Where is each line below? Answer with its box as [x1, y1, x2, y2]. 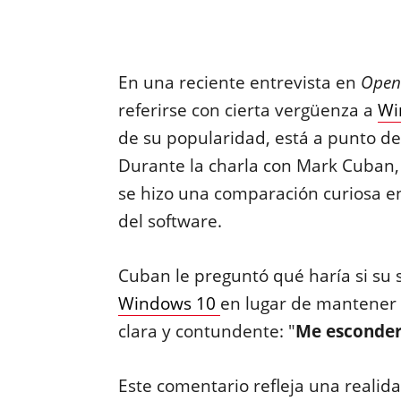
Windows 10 [117, 292, 220, 315]
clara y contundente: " [117, 320, 295, 343]
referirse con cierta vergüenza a [117, 98, 378, 122]
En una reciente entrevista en [117, 71, 356, 94]
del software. [117, 209, 226, 233]
